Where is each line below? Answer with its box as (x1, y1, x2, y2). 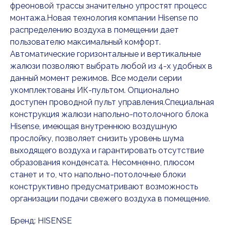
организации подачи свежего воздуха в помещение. (10, 194, 210, 204)
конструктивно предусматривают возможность (10, 182, 198, 192)
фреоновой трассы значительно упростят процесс (10, 1, 207, 11)
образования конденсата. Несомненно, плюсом (10, 158, 194, 168)
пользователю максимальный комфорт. (10, 37, 161, 47)
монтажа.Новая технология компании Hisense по (10, 13, 198, 23)
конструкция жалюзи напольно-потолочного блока (10, 109, 208, 120)
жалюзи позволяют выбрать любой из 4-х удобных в (10, 61, 212, 71)
